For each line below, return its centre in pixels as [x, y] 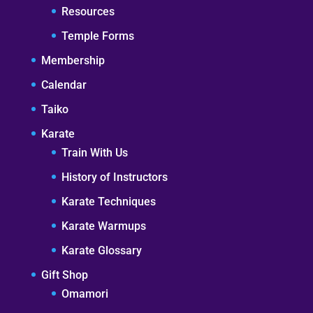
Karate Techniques [108, 201]
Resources [88, 11]
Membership [73, 60]
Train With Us [94, 152]
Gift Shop [64, 275]
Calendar [64, 85]
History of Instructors [114, 177]
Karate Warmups [103, 226]
